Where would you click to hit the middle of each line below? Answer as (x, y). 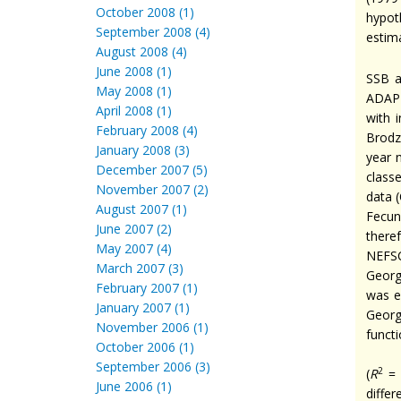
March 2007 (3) (140, 268)
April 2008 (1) (134, 111)
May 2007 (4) (134, 248)
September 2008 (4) (153, 32)
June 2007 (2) (134, 229)
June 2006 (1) (134, 386)
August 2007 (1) (141, 209)
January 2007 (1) (143, 307)
